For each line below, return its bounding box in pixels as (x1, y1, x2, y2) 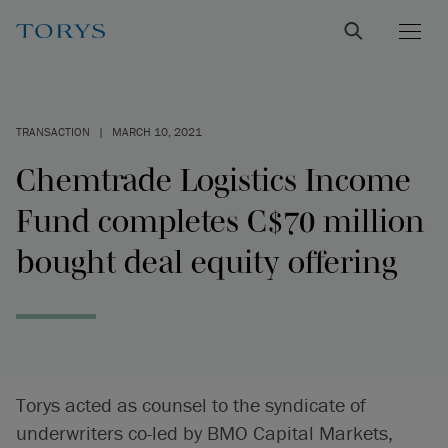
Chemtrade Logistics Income (16, 162, 411, 197)
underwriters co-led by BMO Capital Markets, (16, 420, 393, 445)
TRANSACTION (16, 124, 90, 139)
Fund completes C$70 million (16, 203, 425, 238)
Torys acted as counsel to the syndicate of (16, 392, 366, 417)
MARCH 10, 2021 (112, 124, 202, 139)
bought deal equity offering (16, 244, 397, 279)
